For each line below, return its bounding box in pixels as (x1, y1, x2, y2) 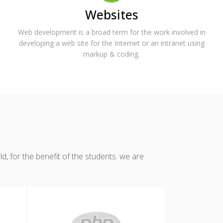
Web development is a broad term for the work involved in (17, 27, 206, 37)
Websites (85, 6, 138, 23)
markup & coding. (83, 49, 140, 59)
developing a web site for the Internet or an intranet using (18, 38, 205, 48)
